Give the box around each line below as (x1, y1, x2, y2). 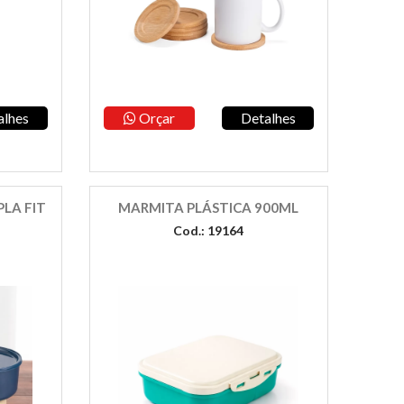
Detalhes (240, 109, 296, 126)
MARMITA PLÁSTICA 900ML (118, 199, 299, 216)
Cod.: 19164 (173, 223, 244, 238)
